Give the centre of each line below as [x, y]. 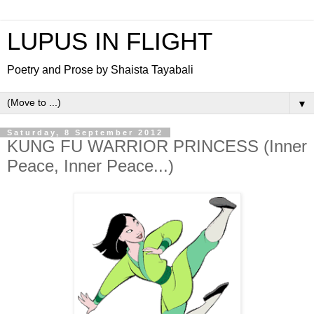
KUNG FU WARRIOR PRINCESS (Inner [157, 146]
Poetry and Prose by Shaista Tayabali [100, 70]
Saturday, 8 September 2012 [85, 132]
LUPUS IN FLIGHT [110, 41]
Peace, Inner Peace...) [90, 166]
